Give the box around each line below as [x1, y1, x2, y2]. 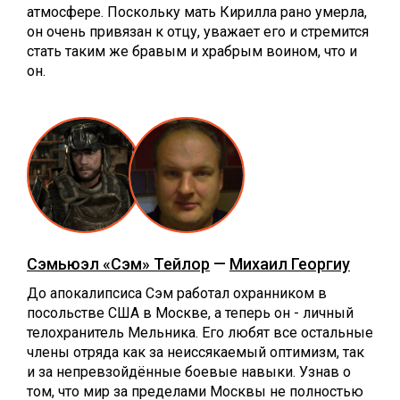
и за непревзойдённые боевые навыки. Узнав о [27, 362, 351, 380]
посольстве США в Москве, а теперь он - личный [27, 304, 354, 321]
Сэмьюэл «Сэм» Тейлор [27, 254, 210, 273]
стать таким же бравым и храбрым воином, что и [27, 42, 357, 60]
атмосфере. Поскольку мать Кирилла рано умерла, [27, 3, 367, 21]
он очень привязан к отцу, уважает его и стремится [27, 22, 369, 40]
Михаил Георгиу [229, 254, 350, 273]
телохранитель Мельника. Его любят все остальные [27, 323, 373, 341]
